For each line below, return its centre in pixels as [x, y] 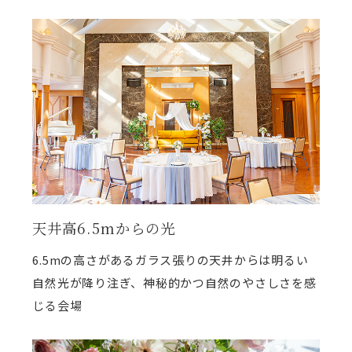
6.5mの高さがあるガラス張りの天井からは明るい [170, 259]
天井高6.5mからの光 [104, 228]
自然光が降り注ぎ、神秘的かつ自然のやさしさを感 [174, 282]
